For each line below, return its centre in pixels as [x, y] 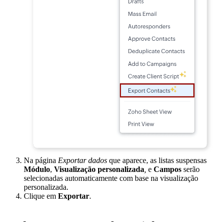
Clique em [41, 196]
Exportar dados [83, 160]
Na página [41, 160]
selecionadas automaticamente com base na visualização [111, 178]
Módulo [37, 169]
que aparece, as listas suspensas [157, 160]
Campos [168, 169]
